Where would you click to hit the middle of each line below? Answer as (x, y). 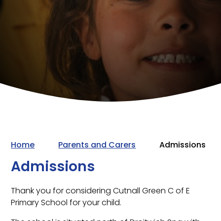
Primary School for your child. (66, 203)
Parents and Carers (97, 145)
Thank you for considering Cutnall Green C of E (101, 191)
